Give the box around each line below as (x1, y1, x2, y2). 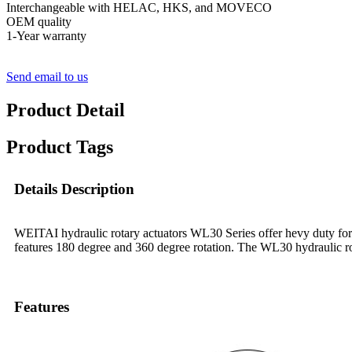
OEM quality (6, 14, 71, 28)
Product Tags (6, 136, 113, 157)
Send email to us (6, 69, 88, 83)
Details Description (14, 181, 134, 198)
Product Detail (6, 99, 125, 120)
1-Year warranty (6, 28, 86, 42)
